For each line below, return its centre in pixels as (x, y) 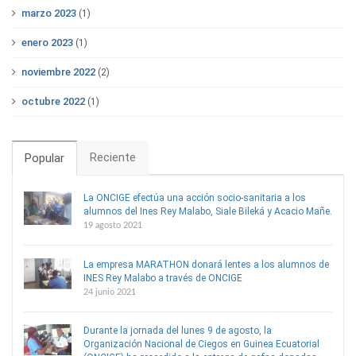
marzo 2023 (49, 14)
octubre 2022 (53, 102)
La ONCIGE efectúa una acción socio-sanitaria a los (195, 198)
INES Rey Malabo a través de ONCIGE (163, 278)
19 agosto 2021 (113, 226)
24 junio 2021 (110, 292)
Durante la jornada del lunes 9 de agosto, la (178, 331)
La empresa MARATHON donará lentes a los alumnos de (206, 264)
